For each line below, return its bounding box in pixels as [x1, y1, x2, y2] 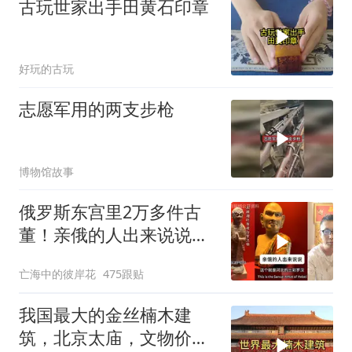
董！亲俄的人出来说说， [18, 222, 209, 246]
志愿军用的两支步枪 [18, 97, 174, 121]
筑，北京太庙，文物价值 [18, 326, 209, 350]
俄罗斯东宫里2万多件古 [18, 200, 201, 223]
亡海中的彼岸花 [18, 266, 96, 282]
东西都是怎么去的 [18, 245, 157, 269]
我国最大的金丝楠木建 [18, 303, 192, 327]
